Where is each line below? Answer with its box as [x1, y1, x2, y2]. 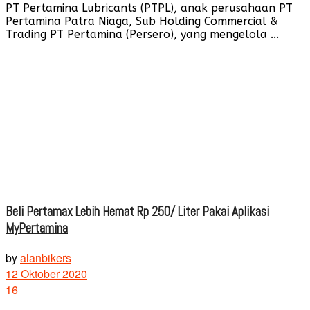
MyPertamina [6, 220, 68, 237]
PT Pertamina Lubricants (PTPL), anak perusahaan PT [6, 1, 293, 15]
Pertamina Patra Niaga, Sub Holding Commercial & [6, 15, 278, 28]
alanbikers [20, 249, 71, 266]
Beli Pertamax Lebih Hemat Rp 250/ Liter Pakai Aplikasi [6, 203, 269, 221]
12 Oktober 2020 [6, 265, 87, 282]
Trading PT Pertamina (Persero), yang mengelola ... [6, 28, 279, 42]
